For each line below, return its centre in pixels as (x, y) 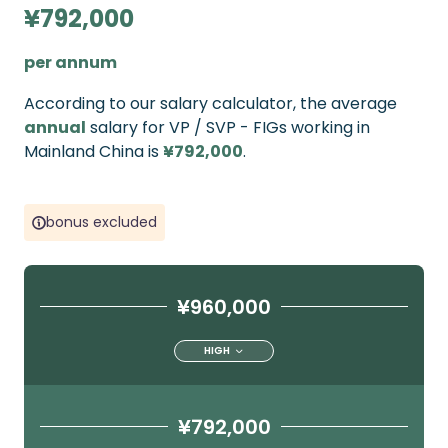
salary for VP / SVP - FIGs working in (228, 127)
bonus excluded (101, 222)
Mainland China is (93, 151)
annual (55, 127)
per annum (70, 62)
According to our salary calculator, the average (210, 103)
